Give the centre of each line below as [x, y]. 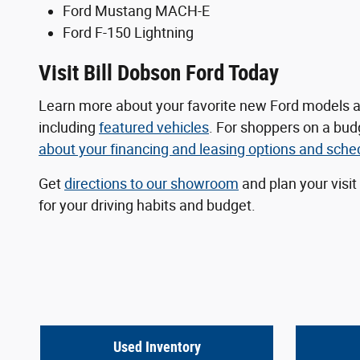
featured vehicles [154, 128]
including [69, 128]
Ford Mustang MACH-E [136, 10]
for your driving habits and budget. [147, 206]
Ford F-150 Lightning [128, 32]
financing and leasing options [203, 149]
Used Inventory [157, 346]
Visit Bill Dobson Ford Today [159, 73]
